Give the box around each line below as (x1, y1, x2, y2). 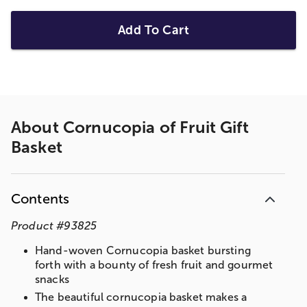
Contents (11, 191, 70, 207)
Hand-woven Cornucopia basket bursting (35, 245, 251, 257)
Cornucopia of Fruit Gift (62, 118, 249, 137)
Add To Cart (117, 23, 190, 38)
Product (11, 220, 54, 232)
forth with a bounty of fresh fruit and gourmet (35, 259, 273, 271)
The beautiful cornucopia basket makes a (35, 291, 247, 304)
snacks (35, 273, 69, 286)
